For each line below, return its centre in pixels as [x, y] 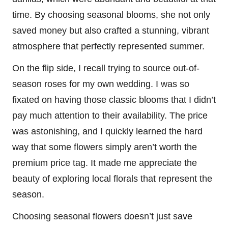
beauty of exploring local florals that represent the [112, 179]
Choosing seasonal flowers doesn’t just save [102, 217]
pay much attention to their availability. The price [110, 116]
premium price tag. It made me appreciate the [105, 163]
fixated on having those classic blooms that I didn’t [114, 100]
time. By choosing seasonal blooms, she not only [111, 15]
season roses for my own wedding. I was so [101, 84]
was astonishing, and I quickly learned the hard [107, 132]
